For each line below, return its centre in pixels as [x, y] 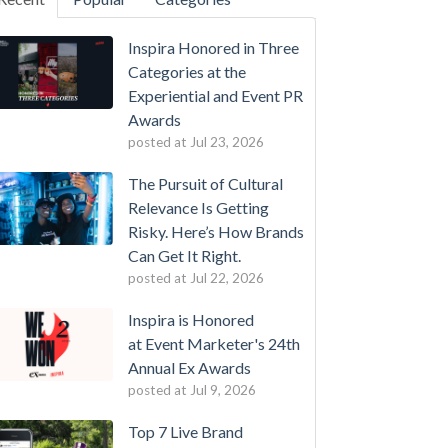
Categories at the [186, 71]
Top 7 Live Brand [185, 431]
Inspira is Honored [190, 319]
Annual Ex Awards [189, 367]
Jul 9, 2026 [222, 390]
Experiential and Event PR [215, 95]
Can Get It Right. [184, 255]
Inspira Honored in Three [213, 47]
